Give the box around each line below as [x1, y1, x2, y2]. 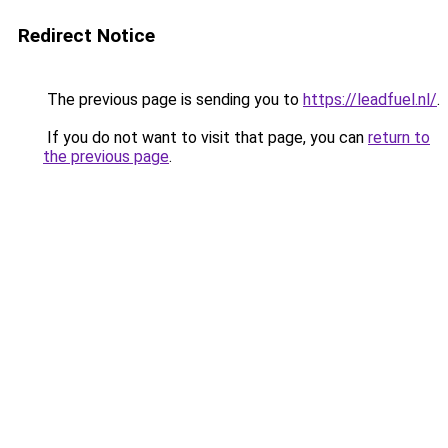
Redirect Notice [18, 24, 155, 47]
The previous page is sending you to [43, 90, 303, 109]
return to [368, 128, 430, 147]
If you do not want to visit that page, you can [43, 128, 368, 147]
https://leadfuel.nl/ [303, 90, 437, 109]
